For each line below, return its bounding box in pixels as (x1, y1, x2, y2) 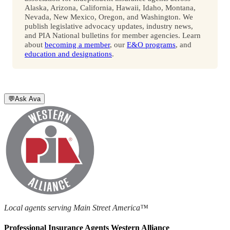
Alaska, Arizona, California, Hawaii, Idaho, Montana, (25, 3, 196, 12)
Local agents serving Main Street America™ (4, 203, 148, 212)
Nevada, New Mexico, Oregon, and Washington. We (25, 12, 193, 21)
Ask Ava (15, 94, 41, 103)
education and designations (25, 49, 112, 58)
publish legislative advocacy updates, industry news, (25, 21, 193, 30)
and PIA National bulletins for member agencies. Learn (25, 30, 201, 40)
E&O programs (127, 40, 176, 49)
